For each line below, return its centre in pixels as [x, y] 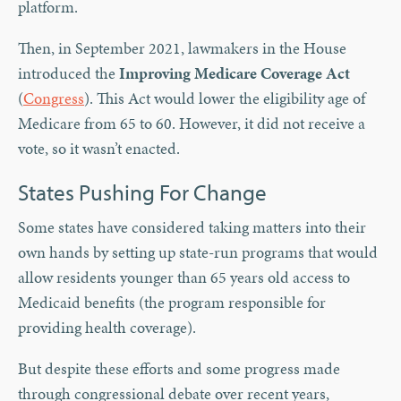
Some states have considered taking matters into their [192, 227]
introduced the [68, 73]
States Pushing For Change [142, 192]
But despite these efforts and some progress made [179, 369]
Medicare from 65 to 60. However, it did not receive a [192, 124]
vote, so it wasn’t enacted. [99, 149]
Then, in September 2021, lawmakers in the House [182, 48]
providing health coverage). [111, 328]
